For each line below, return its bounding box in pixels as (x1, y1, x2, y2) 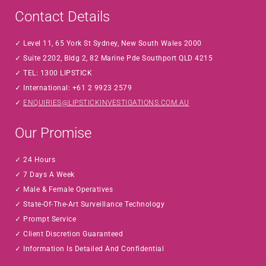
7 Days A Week (21, 170, 75, 179)
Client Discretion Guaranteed (21, 230, 123, 238)
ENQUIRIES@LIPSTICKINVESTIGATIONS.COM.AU (23, 99, 189, 107)
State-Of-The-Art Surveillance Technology (21, 200, 164, 208)
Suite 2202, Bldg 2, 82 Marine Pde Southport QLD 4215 (21, 54, 213, 62)
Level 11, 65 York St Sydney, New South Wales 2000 (21, 39, 202, 47)
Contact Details (15, 8, 110, 25)
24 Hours (21, 156, 55, 164)
